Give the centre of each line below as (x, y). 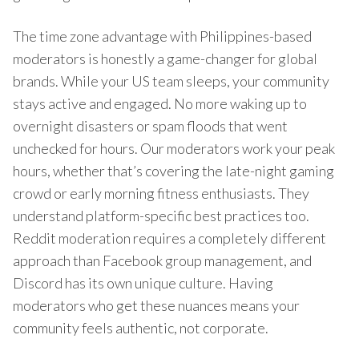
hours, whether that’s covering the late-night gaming (173, 170)
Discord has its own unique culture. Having (143, 282)
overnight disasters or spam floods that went (150, 125)
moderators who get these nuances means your (156, 305)
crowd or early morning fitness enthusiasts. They (161, 193)
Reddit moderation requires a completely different (169, 238)
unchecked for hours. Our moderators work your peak (174, 148)
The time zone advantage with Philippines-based (162, 36)
